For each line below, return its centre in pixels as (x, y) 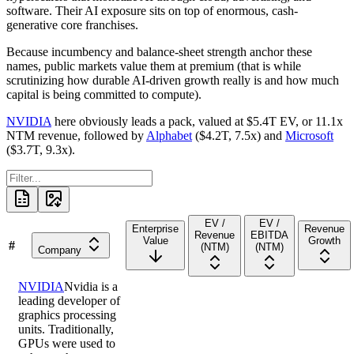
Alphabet (169, 136)
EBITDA (269, 235)
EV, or (296, 122)
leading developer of (69, 301)
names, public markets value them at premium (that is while (154, 66)
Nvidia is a (91, 287)
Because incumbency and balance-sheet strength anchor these (159, 52)
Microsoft (309, 136)
